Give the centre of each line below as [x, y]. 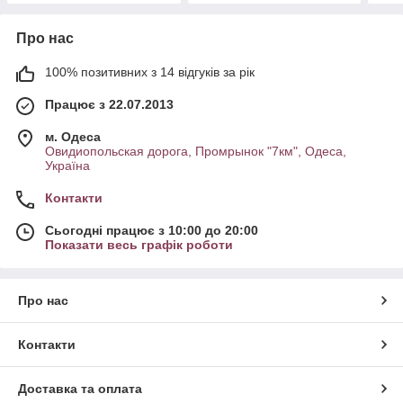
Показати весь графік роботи [139, 244]
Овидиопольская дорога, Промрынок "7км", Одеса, [196, 151]
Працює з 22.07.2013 [109, 104]
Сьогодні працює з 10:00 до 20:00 [152, 230]
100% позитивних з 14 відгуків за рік [150, 72]
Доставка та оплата [80, 388]
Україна [67, 165]
